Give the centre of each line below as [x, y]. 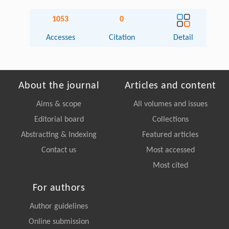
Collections [170, 119]
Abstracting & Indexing [59, 135]
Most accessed [170, 150]
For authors [59, 188]
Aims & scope [59, 104]
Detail [184, 38]
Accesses [60, 38]
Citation [122, 38]
